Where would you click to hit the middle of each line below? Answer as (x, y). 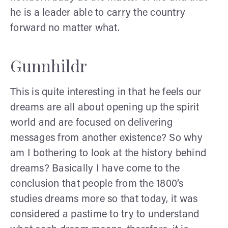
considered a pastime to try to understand (105, 215)
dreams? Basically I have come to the (95, 169)
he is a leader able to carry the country (98, 13)
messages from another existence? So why (106, 138)
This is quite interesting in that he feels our (106, 92)
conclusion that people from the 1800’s (97, 184)
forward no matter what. (65, 28)
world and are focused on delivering (91, 123)
